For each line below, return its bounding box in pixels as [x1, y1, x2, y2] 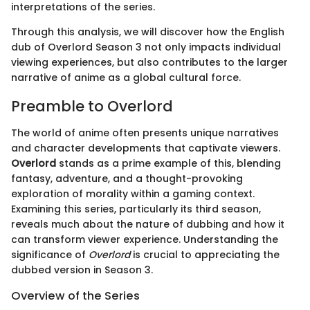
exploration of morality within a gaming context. [11, 186, 255, 201]
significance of [11, 247, 89, 262]
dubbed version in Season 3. [11, 262, 153, 277]
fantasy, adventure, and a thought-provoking [11, 171, 243, 185]
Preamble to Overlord [11, 96, 173, 117]
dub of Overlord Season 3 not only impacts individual [11, 40, 281, 55]
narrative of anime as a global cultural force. [11, 71, 241, 85]
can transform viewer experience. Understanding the [11, 232, 278, 246]
